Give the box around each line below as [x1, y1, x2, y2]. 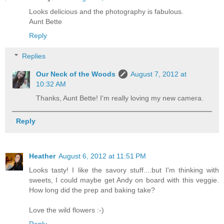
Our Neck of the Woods [36, 70, 116, 78]
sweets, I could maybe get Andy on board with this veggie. [29, 175, 219, 184]
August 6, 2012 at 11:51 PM [58, 151, 146, 160]
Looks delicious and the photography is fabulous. [29, 7, 183, 15]
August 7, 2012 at [130, 70, 187, 78]
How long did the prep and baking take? [29, 185, 155, 194]
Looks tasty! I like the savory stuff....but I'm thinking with [29, 165, 219, 174]
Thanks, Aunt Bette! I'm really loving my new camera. [36, 94, 204, 102]
